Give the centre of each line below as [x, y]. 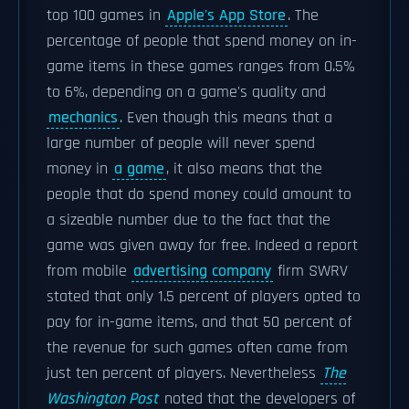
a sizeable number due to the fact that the [189, 220]
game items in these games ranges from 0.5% [201, 67]
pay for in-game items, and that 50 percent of [199, 322]
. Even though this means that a [226, 118]
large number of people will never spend [181, 143]
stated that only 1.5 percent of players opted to [204, 297]
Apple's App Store [226, 16]
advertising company [202, 271]
